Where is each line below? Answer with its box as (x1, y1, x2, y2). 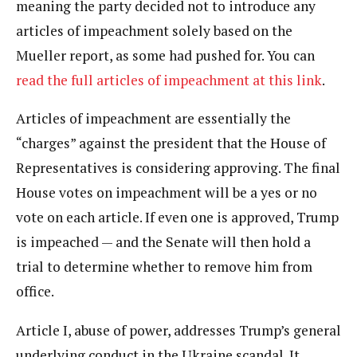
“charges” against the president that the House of (16, 134, 326, 152)
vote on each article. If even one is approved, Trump (16, 208, 339, 226)
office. (16, 282, 54, 300)
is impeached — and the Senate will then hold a (16, 233, 311, 251)
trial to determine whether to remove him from (16, 257, 312, 276)
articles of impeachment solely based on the (16, 21, 292, 40)
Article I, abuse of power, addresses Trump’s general (16, 320, 341, 339)
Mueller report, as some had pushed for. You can (16, 45, 315, 65)
